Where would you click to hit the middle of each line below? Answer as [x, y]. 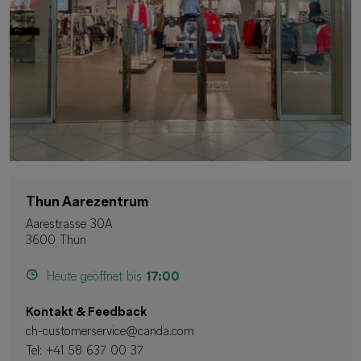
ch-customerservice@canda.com [110, 332]
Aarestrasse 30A [69, 225]
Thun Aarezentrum [87, 203]
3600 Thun [56, 241]
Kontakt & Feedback [86, 313]
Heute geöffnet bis [94, 278]
